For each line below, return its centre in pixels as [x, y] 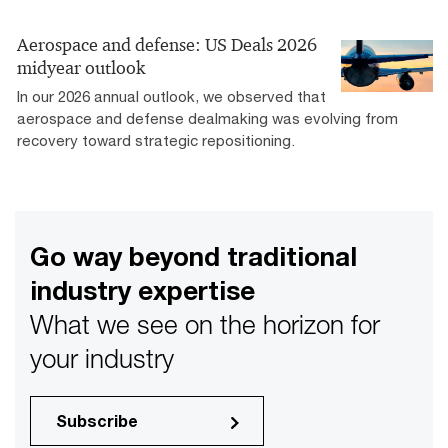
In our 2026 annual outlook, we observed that [171, 96]
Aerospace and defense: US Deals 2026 [167, 45]
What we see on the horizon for [205, 325]
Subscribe [97, 421]
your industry [102, 359]
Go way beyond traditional [193, 257]
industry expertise [142, 291]
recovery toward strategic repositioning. [156, 140]
